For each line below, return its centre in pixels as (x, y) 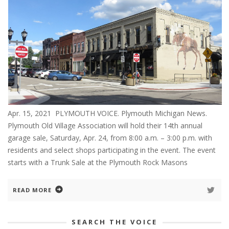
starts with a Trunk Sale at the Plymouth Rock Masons (98, 162)
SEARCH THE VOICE (114, 222)
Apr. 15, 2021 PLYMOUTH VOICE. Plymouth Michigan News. (111, 113)
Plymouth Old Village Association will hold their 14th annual (105, 125)
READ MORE (32, 190)
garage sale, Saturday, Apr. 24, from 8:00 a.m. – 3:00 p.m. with (110, 138)
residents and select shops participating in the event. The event (112, 150)
